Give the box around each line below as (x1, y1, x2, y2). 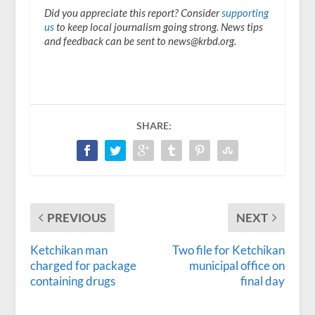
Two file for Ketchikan (172, 242, 285, 257)
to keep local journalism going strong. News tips (53, 20, 263, 33)
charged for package (30, 257, 136, 273)
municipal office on (189, 257, 285, 273)
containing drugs (30, 273, 115, 288)
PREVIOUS (46, 210, 106, 225)
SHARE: (136, 119, 172, 131)
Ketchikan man (30, 242, 108, 257)
